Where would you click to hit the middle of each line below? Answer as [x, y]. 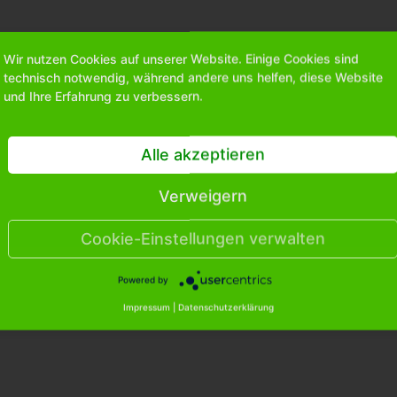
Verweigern [203, 196]
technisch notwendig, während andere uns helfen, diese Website [193, 77]
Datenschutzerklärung [226, 307]
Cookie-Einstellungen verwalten [203, 238]
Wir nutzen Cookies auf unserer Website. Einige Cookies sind [181, 58]
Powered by [143, 280]
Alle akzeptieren [203, 154]
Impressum [147, 307]
